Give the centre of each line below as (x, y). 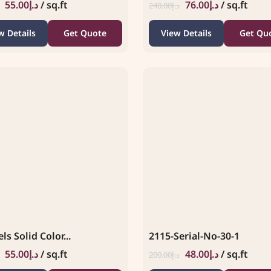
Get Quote (85, 33)
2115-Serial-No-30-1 (194, 236)
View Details (186, 33)
